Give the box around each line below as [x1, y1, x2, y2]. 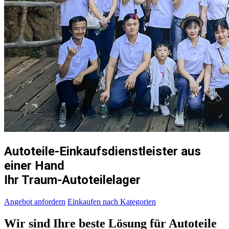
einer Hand [4, 158, 64, 173]
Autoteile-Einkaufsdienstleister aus [4, 144, 201, 158]
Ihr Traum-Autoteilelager [4, 172, 141, 187]
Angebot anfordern [4, 197, 65, 206]
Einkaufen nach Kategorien [67, 197, 156, 206]
